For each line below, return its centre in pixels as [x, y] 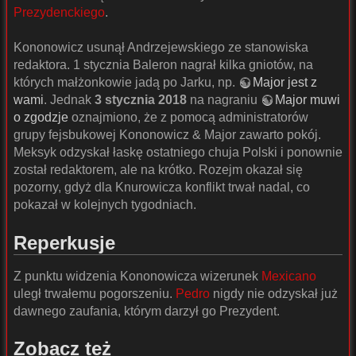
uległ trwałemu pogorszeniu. [95, 293]
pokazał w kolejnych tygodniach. [105, 205]
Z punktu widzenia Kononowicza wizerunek [137, 276]
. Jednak [69, 100]
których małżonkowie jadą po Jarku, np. [126, 83]
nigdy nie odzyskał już [274, 293]
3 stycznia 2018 [141, 100]
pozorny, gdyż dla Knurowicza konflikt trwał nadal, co [162, 188]
